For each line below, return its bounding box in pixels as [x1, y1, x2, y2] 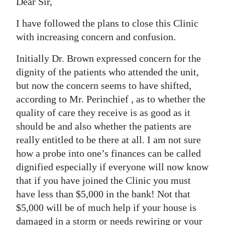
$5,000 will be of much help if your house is [16, 202, 196, 213]
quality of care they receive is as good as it [16, 107, 190, 118]
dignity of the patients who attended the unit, [16, 66, 199, 77]
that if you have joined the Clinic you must [16, 175, 191, 186]
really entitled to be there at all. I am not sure [16, 134, 201, 145]
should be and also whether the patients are [16, 121, 191, 132]
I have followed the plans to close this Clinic [16, 18, 198, 29]
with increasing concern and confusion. [16, 31, 176, 42]
